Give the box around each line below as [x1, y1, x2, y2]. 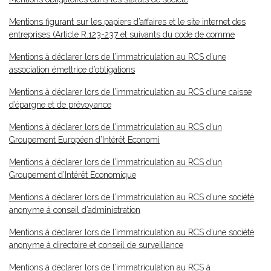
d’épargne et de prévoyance [9, 100, 111, 109]
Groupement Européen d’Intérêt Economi [9, 135, 160, 145]
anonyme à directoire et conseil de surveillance [9, 240, 183, 250]
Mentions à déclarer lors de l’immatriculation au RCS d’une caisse [9, 87, 252, 97]
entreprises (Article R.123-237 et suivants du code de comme [9, 30, 235, 39]
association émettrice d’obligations [9, 65, 135, 74]
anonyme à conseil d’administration [9, 205, 140, 215]
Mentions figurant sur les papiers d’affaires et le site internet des [9, 17, 246, 27]
